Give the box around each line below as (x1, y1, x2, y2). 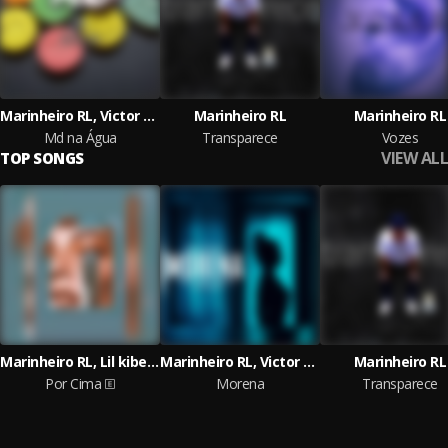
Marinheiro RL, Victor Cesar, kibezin (303, 352, 315, 371)
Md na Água (43, 128, 117, 147)
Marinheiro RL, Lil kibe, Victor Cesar (146, 352, 159, 371)
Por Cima (45, 374, 101, 393)
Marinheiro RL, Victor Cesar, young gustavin (143, 106, 155, 125)
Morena (216, 374, 264, 393)
